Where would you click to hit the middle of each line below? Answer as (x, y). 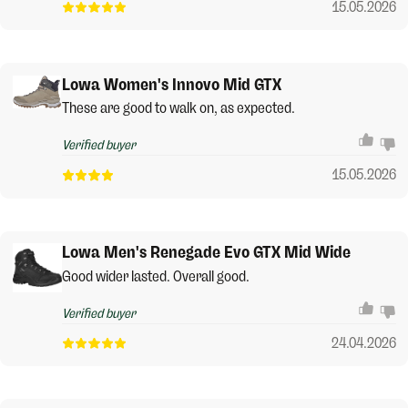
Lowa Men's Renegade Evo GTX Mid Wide (206, 253)
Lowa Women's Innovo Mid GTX (171, 84)
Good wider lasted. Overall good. (155, 276)
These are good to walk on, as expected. (178, 108)
